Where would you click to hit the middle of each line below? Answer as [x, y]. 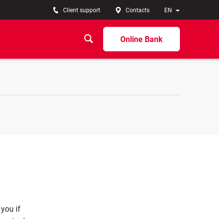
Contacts [138, 10]
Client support [82, 10]
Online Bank [142, 39]
